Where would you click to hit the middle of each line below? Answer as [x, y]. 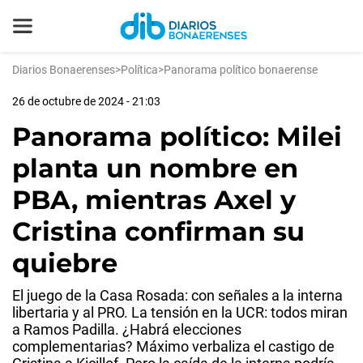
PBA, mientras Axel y [154, 200]
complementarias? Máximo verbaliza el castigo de [173, 346]
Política [139, 70]
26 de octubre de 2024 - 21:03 [86, 101]
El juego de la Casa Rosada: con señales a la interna [177, 295]
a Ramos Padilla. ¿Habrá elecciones [127, 329]
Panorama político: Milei [177, 137]
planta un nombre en [155, 168]
